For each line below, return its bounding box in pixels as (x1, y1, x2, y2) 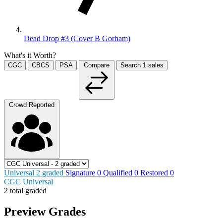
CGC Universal (4, 177, 53, 186)
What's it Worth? (4, 51, 56, 59)
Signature (65, 168, 97, 177)
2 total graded (4, 186, 47, 195)
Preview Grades (4, 205, 86, 218)
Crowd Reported (9, 101, 55, 109)
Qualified (103, 168, 134, 177)
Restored (140, 168, 170, 177)
